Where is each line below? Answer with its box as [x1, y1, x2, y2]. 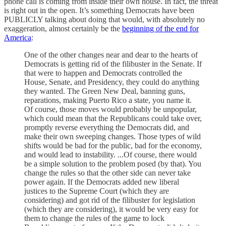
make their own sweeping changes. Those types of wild [24, 132, 201, 141]
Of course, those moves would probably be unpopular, [24, 105, 197, 114]
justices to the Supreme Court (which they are [24, 187, 169, 196]
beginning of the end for [122, 24, 199, 33]
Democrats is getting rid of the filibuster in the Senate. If [24, 60, 202, 69]
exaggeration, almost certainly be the [4, 24, 122, 33]
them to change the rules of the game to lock [24, 214, 164, 223]
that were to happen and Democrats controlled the [24, 69, 182, 78]
